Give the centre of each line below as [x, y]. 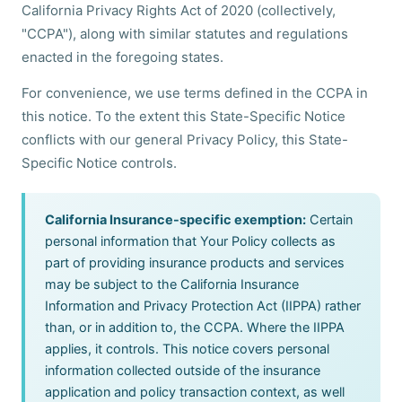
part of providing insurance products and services [195, 263]
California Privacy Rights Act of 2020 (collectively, [179, 10]
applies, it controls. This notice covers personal [187, 349]
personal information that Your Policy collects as [190, 241]
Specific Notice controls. [99, 163]
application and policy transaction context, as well [195, 392]
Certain [329, 220]
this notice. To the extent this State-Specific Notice [184, 116]
